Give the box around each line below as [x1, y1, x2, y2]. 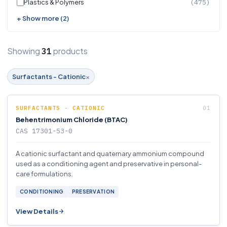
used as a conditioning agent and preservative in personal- [16, 160, 202, 168]
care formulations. [16, 170, 73, 178]
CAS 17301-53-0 [16, 127, 72, 135]
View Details [16, 207, 58, 215]
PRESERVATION [71, 188, 115, 195]
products [52, 46, 88, 56]
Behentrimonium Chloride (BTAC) [16, 116, 128, 124]
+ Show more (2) [17, 14, 69, 22]
